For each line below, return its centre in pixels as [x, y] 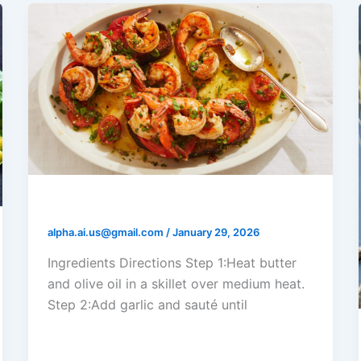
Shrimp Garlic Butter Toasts [154, 204]
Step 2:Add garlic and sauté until [147, 304]
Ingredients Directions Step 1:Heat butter [172, 262]
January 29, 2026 [216, 232]
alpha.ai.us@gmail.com [106, 232]
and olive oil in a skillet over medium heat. [176, 283]
